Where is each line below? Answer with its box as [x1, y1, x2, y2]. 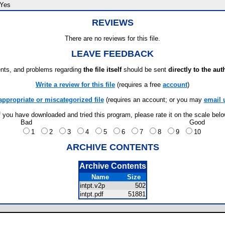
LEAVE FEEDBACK [71, 49, 154, 59]
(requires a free [115, 81, 163, 88]
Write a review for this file [36, 81, 115, 88]
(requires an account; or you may [103, 96, 204, 103]
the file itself [83, 66, 122, 73]
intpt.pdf [79, 190, 109, 198]
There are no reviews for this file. [65, 35, 160, 42]
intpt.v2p [79, 182, 111, 189]
